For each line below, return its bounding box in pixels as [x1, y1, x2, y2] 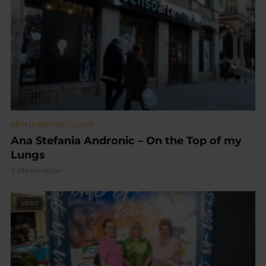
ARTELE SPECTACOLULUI [11, 119, 93, 129]
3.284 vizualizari [11, 165, 62, 175]
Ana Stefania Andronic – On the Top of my [11, 134, 242, 147]
